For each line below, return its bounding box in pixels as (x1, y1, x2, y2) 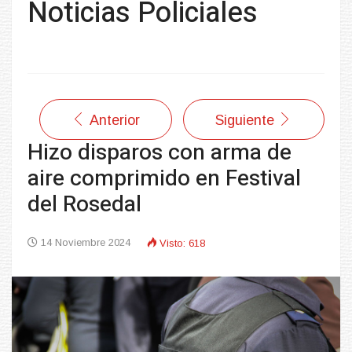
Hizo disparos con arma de (27, 137, 291, 170)
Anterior (90, 112, 140, 129)
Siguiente (215, 112, 274, 129)
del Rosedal (27, 189, 141, 222)
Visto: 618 (159, 237, 205, 250)
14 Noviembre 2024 (41, 236, 130, 249)
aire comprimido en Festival (27, 163, 301, 196)
